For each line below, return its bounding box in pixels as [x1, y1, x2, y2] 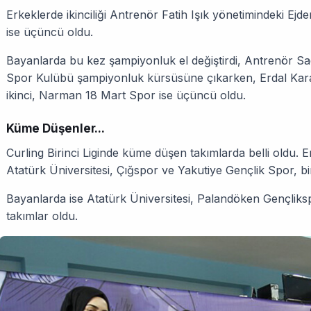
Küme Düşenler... [6, 121, 105, 135]
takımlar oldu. [6, 208, 78, 223]
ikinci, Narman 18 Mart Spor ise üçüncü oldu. [6, 87, 246, 102]
